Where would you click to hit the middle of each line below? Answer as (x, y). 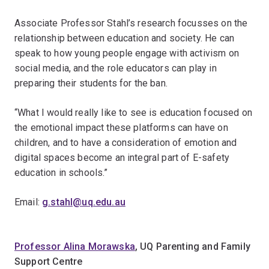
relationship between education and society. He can (125, 38)
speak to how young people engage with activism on (127, 53)
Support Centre (49, 261)
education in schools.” (61, 173)
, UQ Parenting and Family (192, 246)
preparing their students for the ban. (91, 83)
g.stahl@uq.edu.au (84, 202)
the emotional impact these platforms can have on (121, 128)
